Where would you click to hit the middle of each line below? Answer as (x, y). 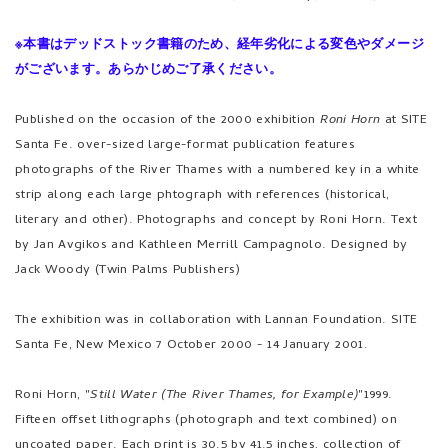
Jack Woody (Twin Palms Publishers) (127, 270)
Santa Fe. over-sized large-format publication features (185, 145)
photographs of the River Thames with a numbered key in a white (217, 170)
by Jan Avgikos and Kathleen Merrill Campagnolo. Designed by (211, 245)
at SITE (404, 120)
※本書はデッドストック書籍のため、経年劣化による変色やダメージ (219, 45)
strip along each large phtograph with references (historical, (202, 195)
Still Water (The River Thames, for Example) (224, 395)
